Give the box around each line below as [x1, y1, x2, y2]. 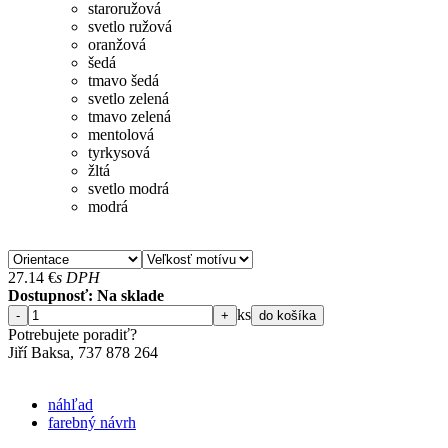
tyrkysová [88, 144, 150, 162]
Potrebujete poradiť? [8, 326, 137, 344]
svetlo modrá [88, 180, 169, 198]
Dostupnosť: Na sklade [8, 287, 164, 305]
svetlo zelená [88, 90, 169, 108]
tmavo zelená [88, 108, 171, 126]
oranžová [88, 36, 146, 54]
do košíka [259, 308, 316, 324]
